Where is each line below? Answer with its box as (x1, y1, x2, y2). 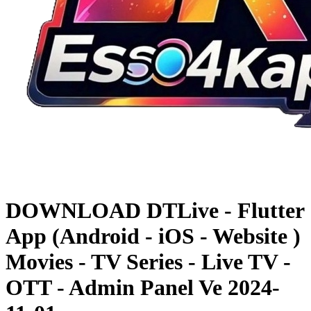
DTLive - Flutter (146, 197, 304, 223)
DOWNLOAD (6, 197, 141, 223)
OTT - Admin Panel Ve (6, 274, 228, 300)
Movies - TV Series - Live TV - (6, 249, 291, 274)
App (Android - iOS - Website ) (6, 223, 301, 249)
